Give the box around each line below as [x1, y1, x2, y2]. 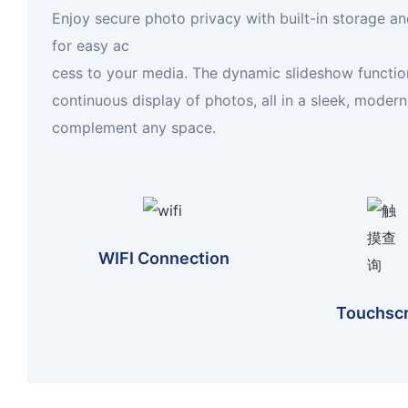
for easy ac [51, 36, 129, 56]
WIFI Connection [97, 248, 229, 268]
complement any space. [51, 118, 216, 138]
